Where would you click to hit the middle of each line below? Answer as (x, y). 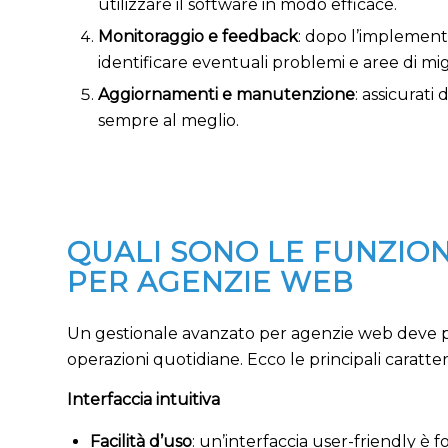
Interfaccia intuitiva (143, 399)
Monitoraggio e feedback (198, 37)
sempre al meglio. (168, 121)
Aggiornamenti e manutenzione (226, 95)
